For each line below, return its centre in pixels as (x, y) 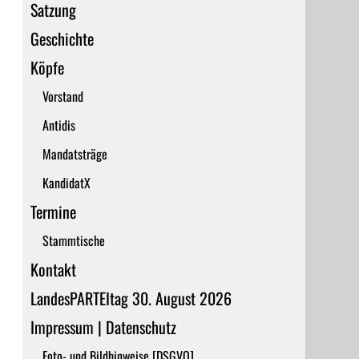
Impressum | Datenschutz (103, 327)
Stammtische (73, 240)
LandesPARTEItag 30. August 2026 (131, 298)
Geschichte (62, 38)
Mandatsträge (75, 154)
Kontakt (53, 269)
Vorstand (63, 96)
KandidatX (66, 183)
